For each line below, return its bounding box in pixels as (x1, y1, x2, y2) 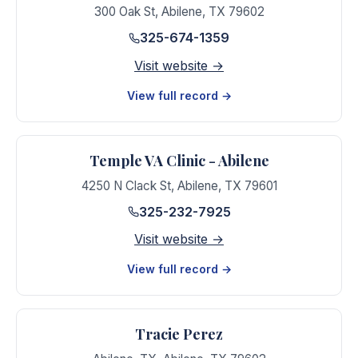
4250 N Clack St (81, 177, 171, 193)
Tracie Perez (135, 324, 223, 344)
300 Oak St (93, 4, 155, 19)
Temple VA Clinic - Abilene (89, 150, 269, 170)
